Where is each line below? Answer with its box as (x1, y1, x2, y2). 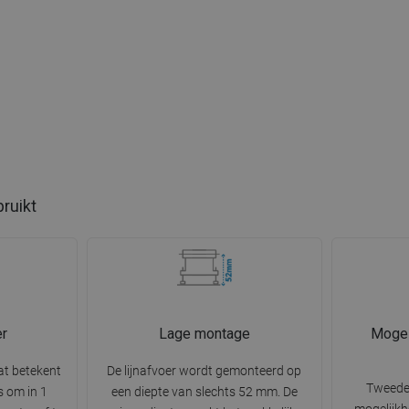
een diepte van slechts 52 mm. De (110, 384, 298, 400)
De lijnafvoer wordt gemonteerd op (107, 363, 302, 379)
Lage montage (158, 325, 250, 343)
